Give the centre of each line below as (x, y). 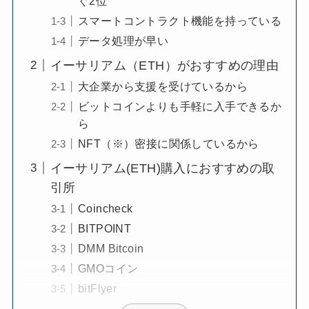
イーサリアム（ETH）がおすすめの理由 (165, 65)
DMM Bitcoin (111, 248)
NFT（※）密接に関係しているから (168, 143)
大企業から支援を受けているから (163, 86)
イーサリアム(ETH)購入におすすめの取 (162, 168)
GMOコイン (108, 268)
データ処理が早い (123, 40)
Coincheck (105, 208)
